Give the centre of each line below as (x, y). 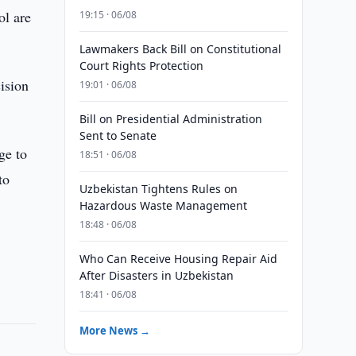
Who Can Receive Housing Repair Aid (178, 259)
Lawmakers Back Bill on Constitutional (180, 49)
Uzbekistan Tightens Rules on (158, 189)
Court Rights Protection (141, 66)
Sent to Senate (118, 135)
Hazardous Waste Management (163, 205)
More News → (114, 331)
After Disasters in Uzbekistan (156, 275)
